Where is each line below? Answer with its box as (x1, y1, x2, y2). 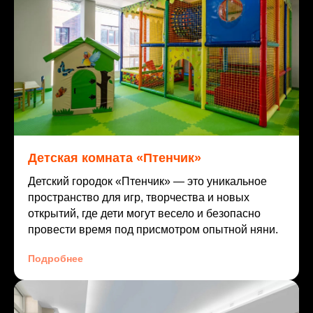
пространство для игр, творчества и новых (28, 191, 249, 204)
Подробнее (28, 253, 83, 265)
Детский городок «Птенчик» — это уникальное (28, 175, 267, 188)
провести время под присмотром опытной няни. (28, 224, 278, 236)
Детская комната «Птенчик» (28, 151, 201, 166)
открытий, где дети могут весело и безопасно (28, 208, 261, 220)
